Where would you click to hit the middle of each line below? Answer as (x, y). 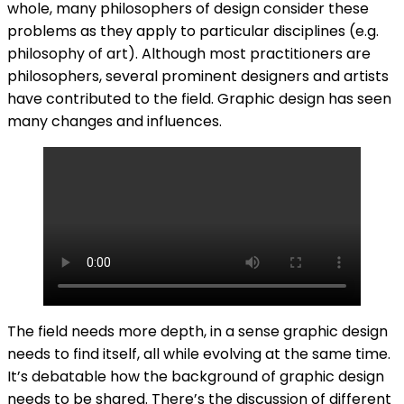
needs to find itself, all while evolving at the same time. (199, 353)
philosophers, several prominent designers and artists (198, 76)
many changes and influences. (115, 121)
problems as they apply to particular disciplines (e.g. (193, 31)
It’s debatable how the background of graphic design (196, 376)
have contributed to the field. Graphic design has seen (199, 98)
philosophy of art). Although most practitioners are (189, 53)
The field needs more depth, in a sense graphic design (197, 331)
